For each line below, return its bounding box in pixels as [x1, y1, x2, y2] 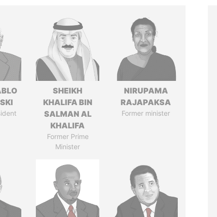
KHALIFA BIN [43, 97, 93, 107]
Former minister [122, 109, 170, 117]
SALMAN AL [44, 109, 92, 119]
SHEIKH [53, 86, 83, 95]
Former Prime [46, 132, 89, 140]
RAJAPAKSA [121, 97, 171, 107]
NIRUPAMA [124, 86, 168, 95]
